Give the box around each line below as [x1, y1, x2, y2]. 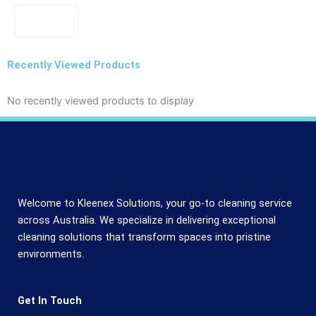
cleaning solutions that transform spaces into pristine [18, 231, 271, 244]
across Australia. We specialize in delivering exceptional [18, 214, 276, 227]
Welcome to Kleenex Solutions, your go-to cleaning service [18, 197, 292, 210]
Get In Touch [18, 294, 82, 307]
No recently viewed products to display [7, 95, 194, 108]
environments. [18, 248, 84, 261]
